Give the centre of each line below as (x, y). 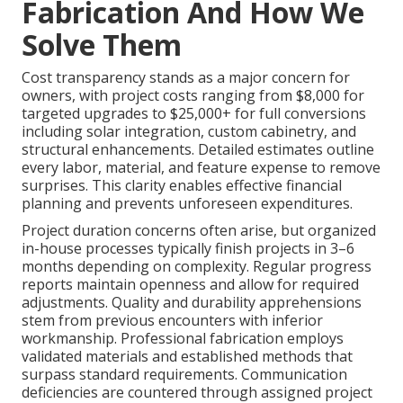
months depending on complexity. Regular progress (197, 267)
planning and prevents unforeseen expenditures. (187, 204)
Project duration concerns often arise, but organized (199, 231)
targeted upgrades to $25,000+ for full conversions (194, 114)
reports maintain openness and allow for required (190, 285)
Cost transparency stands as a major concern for (186, 78)
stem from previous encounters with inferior (172, 321)
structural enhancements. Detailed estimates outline (198, 150)
